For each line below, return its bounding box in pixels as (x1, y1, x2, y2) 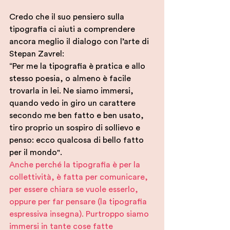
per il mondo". (9, 148, 64, 157)
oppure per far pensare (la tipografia (9, 198, 149, 206)
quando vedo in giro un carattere (9, 99, 138, 108)
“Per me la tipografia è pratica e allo (9, 62, 147, 71)
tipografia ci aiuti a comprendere (9, 25, 137, 34)
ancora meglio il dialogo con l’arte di (9, 37, 151, 46)
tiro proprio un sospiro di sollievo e (9, 124, 142, 132)
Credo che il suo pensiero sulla (9, 13, 126, 22)
